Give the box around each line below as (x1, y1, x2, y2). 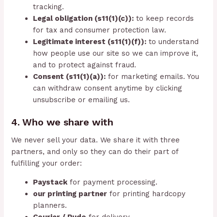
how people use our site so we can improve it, (33, 48, 199, 58)
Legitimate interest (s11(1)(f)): (33, 37, 147, 46)
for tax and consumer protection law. (33, 25, 167, 34)
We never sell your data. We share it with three (11, 136, 180, 145)
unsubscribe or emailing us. (33, 95, 130, 104)
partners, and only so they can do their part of (11, 147, 179, 156)
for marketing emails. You (106, 72, 200, 81)
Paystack (33, 178, 68, 187)
